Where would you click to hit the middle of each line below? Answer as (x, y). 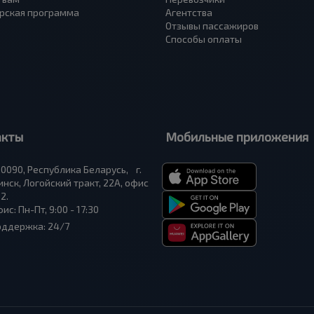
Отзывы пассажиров (212, 26)
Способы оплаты (204, 39)
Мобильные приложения (237, 137)
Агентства (189, 12)
